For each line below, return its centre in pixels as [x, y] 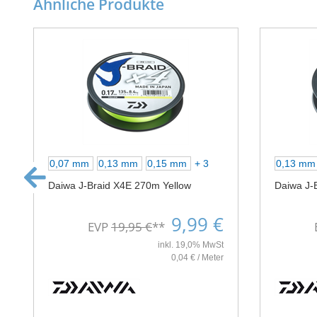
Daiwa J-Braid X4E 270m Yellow [120, 186]
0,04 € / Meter [197, 258]
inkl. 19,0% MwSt [191, 245]
